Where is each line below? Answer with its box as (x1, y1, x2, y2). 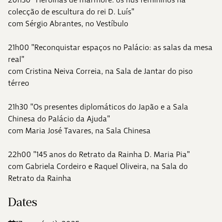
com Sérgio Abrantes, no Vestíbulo (8, 19, 128, 28)
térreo (8, 78, 29, 88)
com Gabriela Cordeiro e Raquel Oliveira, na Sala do (8, 162, 188, 171)
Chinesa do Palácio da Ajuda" (8, 114, 110, 123)
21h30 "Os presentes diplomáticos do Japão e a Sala (8, 102, 188, 111)
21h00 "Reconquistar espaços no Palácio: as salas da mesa (8, 43, 213, 52)
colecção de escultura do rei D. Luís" (8, 7, 134, 16)
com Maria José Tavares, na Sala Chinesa (8, 126, 151, 135)
